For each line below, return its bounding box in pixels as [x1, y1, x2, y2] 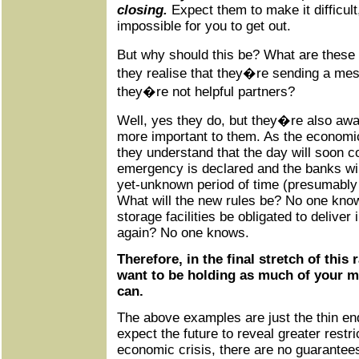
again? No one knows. [117, 225, 249, 240]
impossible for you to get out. [117, 18, 291, 34]
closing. [117, 2, 167, 18]
